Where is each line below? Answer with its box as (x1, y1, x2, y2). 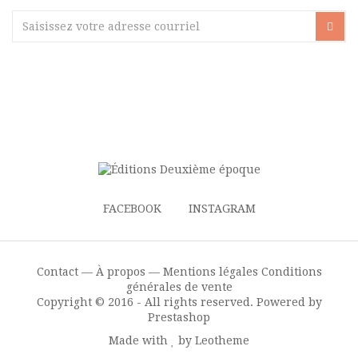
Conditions (261, 265, 322, 279)
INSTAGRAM (188, 202, 256, 216)
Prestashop (148, 311, 210, 324)
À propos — (95, 265, 160, 279)
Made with (109, 334, 171, 348)
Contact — (36, 265, 93, 279)
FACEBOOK (102, 202, 161, 216)
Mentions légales (162, 265, 258, 279)
